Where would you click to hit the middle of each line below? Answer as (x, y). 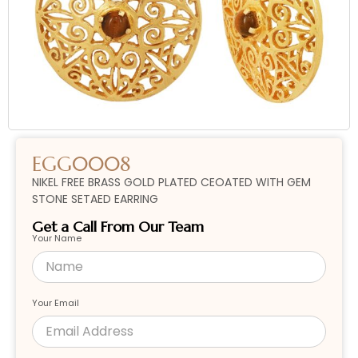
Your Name (57, 238)
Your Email (56, 302)
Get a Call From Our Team (118, 226)
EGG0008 (81, 165)
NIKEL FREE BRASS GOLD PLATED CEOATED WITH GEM (171, 183)
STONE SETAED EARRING (95, 199)
